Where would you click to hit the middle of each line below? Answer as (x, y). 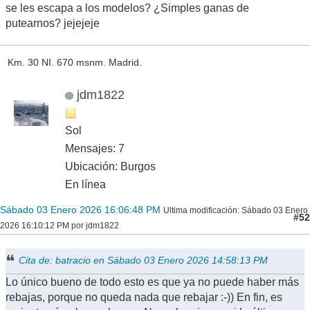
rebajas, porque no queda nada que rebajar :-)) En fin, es (144, 298)
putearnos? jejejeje (53, 23)
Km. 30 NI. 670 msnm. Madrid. (74, 62)
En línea (85, 185)
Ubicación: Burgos (110, 167)
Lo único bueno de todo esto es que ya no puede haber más (152, 282)
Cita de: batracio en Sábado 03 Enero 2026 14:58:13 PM (144, 261)
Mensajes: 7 (95, 149)
